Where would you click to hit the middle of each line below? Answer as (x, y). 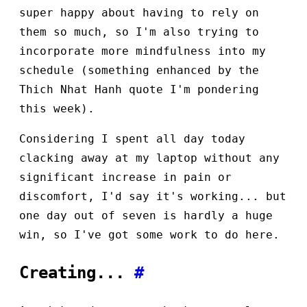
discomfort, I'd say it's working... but (153, 196)
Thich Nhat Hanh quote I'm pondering (139, 89)
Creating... (77, 272)
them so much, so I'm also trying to (139, 32)
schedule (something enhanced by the (139, 70)
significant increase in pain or (125, 177)
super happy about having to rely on (139, 12)
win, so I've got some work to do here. (149, 234)
